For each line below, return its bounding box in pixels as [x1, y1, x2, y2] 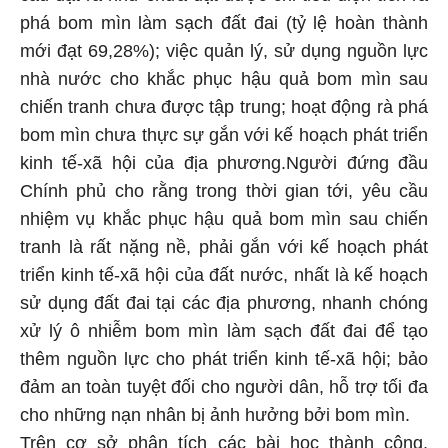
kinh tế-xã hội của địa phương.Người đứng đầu [20, 149, 428, 170]
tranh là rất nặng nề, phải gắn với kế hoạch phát [20, 233, 428, 254]
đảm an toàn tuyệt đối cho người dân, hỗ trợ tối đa [20, 373, 428, 394]
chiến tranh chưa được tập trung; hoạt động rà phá [20, 93, 428, 114]
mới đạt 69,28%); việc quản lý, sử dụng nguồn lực [20, 37, 428, 58]
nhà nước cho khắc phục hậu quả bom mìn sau [20, 65, 428, 86]
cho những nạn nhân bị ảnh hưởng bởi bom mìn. [20, 401, 410, 422]
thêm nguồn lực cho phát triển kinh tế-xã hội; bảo [20, 345, 428, 366]
